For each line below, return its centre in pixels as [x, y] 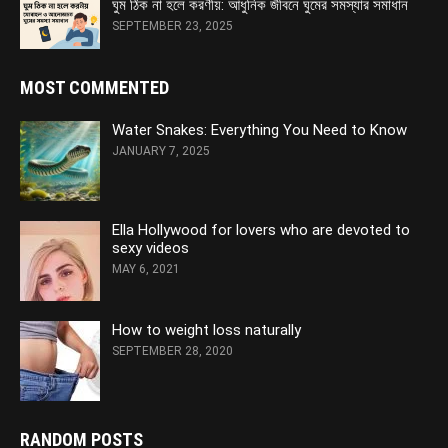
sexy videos [150, 248]
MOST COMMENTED [94, 88]
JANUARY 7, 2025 [161, 151]
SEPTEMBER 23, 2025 [172, 26]
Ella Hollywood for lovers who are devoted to [261, 230]
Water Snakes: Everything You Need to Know [259, 130]
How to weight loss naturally [206, 330]
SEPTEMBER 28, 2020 [172, 351]
